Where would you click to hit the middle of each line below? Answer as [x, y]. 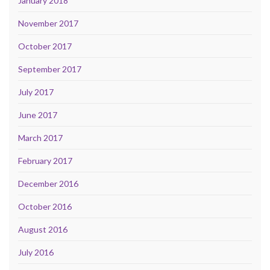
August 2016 [43, 230]
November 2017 [48, 24]
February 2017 [45, 161]
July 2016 [36, 253]
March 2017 [40, 138]
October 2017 [45, 46]
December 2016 [48, 184]
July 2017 [36, 92]
